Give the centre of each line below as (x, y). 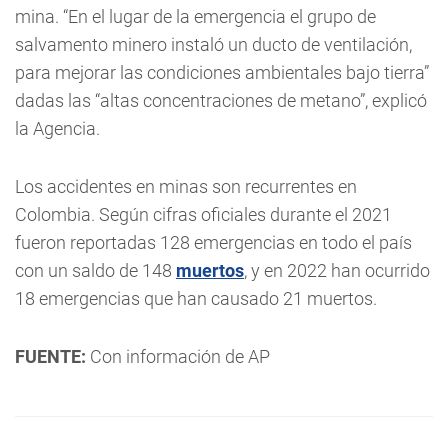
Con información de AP (178, 356)
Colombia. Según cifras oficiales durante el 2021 (203, 214)
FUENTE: (50, 356)
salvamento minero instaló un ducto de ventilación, (213, 44)
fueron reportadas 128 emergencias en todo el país (213, 242)
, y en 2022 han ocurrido (337, 270)
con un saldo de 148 (95, 270)
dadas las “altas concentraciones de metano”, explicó (221, 100)
